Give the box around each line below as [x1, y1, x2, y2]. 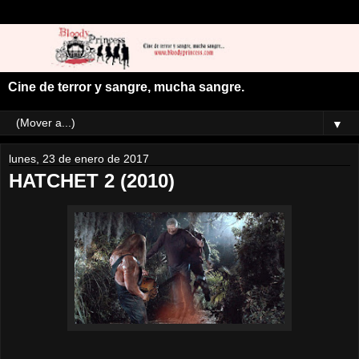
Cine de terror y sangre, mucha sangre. [8, 80, 244, 95]
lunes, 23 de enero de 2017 [9, 152, 149, 166]
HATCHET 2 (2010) [9, 170, 175, 192]
